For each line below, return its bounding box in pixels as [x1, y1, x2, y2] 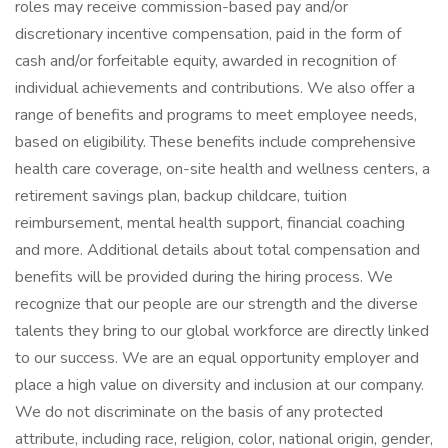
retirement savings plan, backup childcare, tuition [15, 185, 347, 207]
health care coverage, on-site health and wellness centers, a [15, 158, 430, 180]
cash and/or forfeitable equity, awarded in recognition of [15, 50, 396, 72]
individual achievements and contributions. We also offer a [15, 77, 415, 99]
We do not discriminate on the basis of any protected [15, 401, 383, 423]
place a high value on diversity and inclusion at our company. [15, 374, 424, 396]
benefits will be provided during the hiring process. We [15, 266, 393, 288]
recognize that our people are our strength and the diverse [15, 293, 418, 315]
